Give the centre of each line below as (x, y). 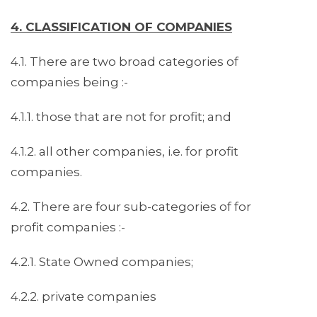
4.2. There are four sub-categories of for (131, 207)
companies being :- (69, 82)
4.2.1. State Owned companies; (102, 262)
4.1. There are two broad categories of (125, 62)
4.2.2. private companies (83, 297)
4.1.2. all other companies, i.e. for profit (125, 152)
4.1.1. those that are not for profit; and (121, 117)
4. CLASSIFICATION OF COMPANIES (121, 27)
